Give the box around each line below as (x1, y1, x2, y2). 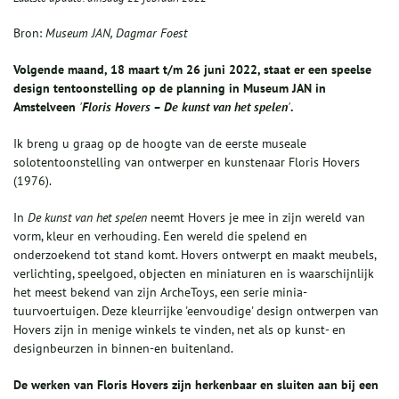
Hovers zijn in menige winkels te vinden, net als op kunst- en (13, 322, 346, 338)
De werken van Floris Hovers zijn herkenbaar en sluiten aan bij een (13, 377, 379, 394)
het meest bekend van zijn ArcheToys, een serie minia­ (13, 284, 307, 301)
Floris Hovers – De (82, 99, 178, 116)
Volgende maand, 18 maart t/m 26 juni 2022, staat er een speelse (13, 61, 371, 78)
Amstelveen (13, 99, 79, 116)
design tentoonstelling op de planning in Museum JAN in (13, 80, 326, 97)
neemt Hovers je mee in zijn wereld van (151, 209, 365, 226)
